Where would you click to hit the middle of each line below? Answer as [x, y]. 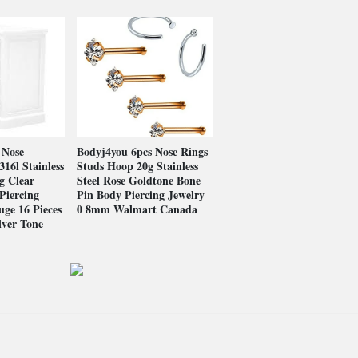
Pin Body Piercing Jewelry [141, 195]
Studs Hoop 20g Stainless [137, 166]
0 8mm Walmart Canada [137, 209]
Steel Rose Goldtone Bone [139, 180]
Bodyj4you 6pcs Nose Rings [142, 151]
